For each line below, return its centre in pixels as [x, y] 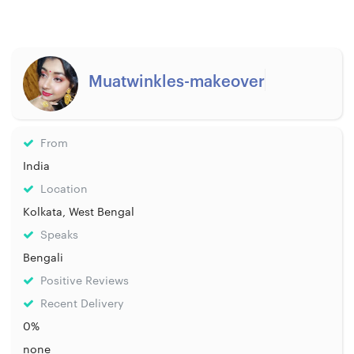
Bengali [43, 257]
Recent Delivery [80, 303]
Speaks [57, 234]
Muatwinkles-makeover [177, 80]
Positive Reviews [83, 280]
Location [62, 188]
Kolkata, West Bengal [79, 211]
